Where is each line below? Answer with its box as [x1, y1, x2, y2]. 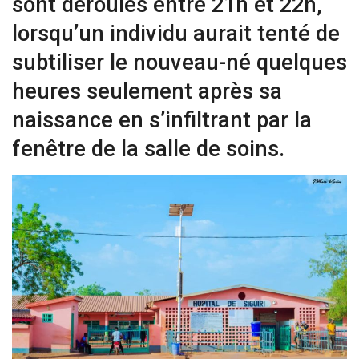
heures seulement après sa [12, 79, 282, 105]
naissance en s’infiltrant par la [12, 107, 312, 134]
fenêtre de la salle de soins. [12, 136, 284, 163]
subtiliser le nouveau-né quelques [12, 50, 347, 76]
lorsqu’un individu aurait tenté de [12, 21, 340, 47]
